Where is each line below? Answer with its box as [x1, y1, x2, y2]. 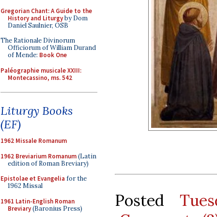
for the [65, 174, 87, 183]
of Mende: [8, 51, 39, 59]
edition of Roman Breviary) [8, 159, 89, 168]
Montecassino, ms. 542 [8, 73, 72, 82]
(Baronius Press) [31, 204, 82, 213]
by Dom [63, 14, 88, 22]
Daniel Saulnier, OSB [8, 21, 68, 30]
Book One [39, 51, 67, 59]
